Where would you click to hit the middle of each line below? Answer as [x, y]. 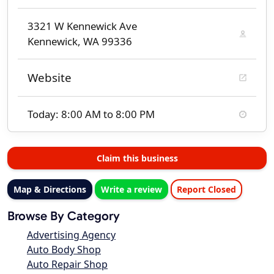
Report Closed [206, 190]
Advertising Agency [71, 235]
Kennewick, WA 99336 [80, 42]
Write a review [131, 190]
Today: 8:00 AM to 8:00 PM [91, 114]
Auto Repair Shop [67, 265]
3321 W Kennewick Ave [82, 26]
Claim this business [137, 158]
